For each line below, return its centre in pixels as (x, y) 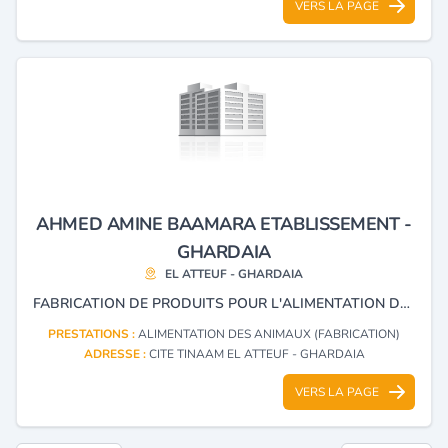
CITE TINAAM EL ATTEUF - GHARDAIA (256, 353)
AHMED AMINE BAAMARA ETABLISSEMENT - (224, 223)
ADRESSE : (116, 353)
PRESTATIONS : (93, 333)
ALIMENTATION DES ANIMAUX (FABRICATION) (269, 333)
